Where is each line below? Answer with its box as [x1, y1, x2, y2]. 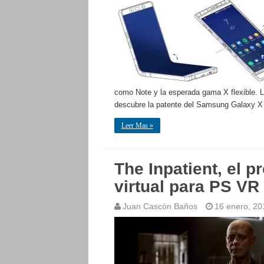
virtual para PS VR [114, 177, 259, 196]
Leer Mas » [121, 121, 153, 130]
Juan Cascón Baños [122, 202, 197, 211]
